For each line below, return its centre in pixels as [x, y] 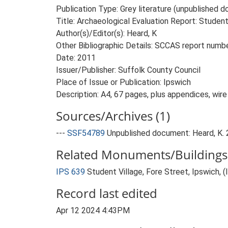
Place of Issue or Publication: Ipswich [123, 82]
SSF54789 [86, 133]
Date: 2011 [76, 58]
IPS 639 [70, 172]
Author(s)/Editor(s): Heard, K [106, 33]
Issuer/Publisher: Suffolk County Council [128, 70]
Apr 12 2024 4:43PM [93, 210]
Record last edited [107, 193]
